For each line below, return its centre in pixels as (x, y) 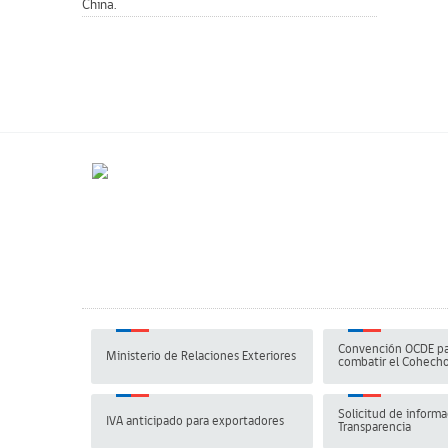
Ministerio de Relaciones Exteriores (201, 356)
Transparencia (374, 428)
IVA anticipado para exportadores (195, 421)
